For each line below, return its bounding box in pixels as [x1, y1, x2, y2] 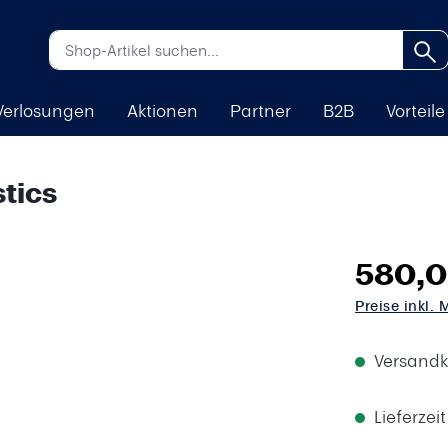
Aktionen [126, 98, 198, 122]
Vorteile [385, 98, 445, 122]
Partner [229, 98, 291, 122]
